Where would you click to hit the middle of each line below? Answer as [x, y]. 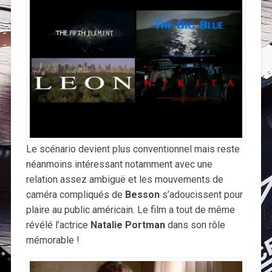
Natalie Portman [127, 225]
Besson [142, 195]
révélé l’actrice [58, 225]
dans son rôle [195, 225]
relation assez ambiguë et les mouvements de [124, 180]
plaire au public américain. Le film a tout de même [130, 210]
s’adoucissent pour [201, 195]
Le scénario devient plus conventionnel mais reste [133, 149]
